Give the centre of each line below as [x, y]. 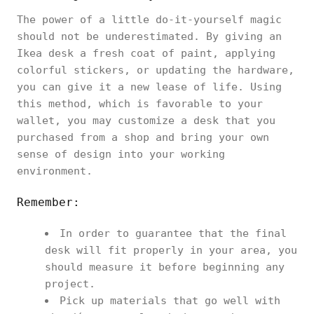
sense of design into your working [121, 154]
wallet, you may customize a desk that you [146, 121]
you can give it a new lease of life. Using [149, 87]
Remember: [48, 202]
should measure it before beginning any [165, 267]
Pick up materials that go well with [170, 301]
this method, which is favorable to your [140, 104]
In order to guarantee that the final [173, 233]
